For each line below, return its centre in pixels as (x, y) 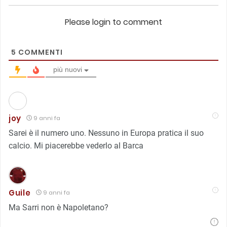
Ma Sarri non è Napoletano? (59, 207)
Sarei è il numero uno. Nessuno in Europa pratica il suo (106, 133)
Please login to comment (113, 22)
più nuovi (68, 69)
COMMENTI (40, 52)
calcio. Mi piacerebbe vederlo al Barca (76, 145)
